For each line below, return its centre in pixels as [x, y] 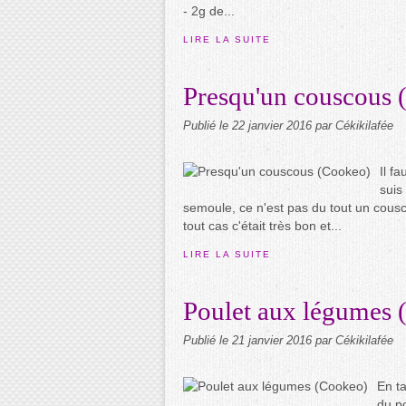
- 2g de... [209, 11]
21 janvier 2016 [274, 341]
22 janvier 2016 [274, 126]
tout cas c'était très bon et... [262, 226]
